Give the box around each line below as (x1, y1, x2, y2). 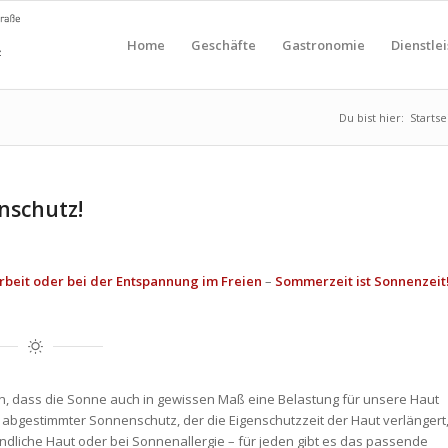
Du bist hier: (339, 110, 404, 125)
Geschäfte (190, 36, 256, 54)
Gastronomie (281, 36, 365, 54)
